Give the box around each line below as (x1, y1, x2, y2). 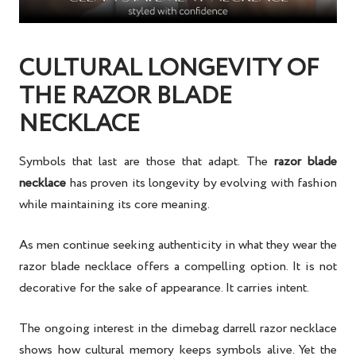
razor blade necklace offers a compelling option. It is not (19, 257, 337, 277)
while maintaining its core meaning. (19, 195, 210, 215)
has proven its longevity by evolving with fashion (66, 174, 337, 193)
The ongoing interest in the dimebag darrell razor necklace (19, 319, 337, 339)
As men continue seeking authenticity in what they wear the (19, 236, 337, 255)
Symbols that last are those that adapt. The (19, 153, 274, 172)
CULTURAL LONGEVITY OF (19, 51, 319, 87)
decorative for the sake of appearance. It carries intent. (19, 279, 309, 298)
